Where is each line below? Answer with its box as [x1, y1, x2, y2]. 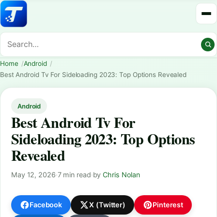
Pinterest [153, 201, 184, 209]
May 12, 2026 [11, 170, 56, 179]
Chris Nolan [103, 170, 140, 179]
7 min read [57, 170, 91, 179]
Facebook [30, 201, 62, 209]
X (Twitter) [89, 201, 126, 209]
